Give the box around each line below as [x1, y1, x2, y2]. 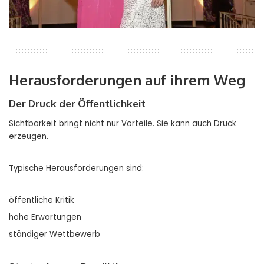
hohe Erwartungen [9, 211, 81, 223]
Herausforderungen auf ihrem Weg [9, 70, 245, 89]
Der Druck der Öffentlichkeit [9, 97, 146, 110]
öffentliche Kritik [9, 194, 74, 206]
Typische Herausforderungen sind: [9, 162, 144, 174]
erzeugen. [9, 130, 48, 142]
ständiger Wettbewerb [9, 228, 100, 240]
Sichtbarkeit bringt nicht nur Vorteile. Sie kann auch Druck [9, 117, 236, 129]
